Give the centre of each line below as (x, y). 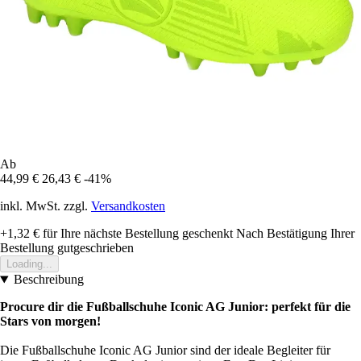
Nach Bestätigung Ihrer (295, 234)
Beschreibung (48, 280)
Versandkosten (128, 206)
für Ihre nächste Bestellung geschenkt (136, 234)
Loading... (29, 264)
